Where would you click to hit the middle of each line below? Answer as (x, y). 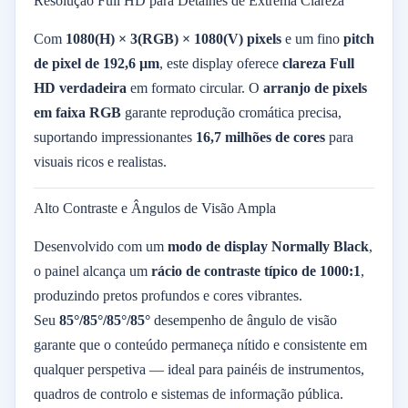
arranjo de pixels (315, 88)
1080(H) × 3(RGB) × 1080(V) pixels (173, 39)
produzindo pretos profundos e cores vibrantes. (168, 296)
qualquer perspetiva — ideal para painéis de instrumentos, (199, 369)
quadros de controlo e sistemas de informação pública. (189, 394)
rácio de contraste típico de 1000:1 (256, 271)
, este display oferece (221, 63)
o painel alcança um (92, 271)
